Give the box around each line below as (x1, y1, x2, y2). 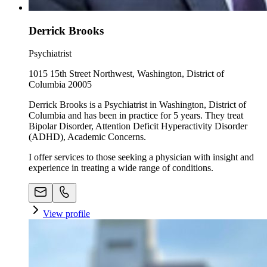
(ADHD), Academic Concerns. (29, 132, 146, 142)
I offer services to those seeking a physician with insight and (29, 152, 254, 163)
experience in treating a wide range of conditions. (29, 163, 213, 173)
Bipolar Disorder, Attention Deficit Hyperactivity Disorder (29, 121, 247, 132)
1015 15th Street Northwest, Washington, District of (29, 69, 224, 79)
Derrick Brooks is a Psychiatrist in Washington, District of (29, 100, 246, 110)
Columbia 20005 (29, 79, 92, 90)
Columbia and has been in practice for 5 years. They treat (29, 110, 243, 121)
